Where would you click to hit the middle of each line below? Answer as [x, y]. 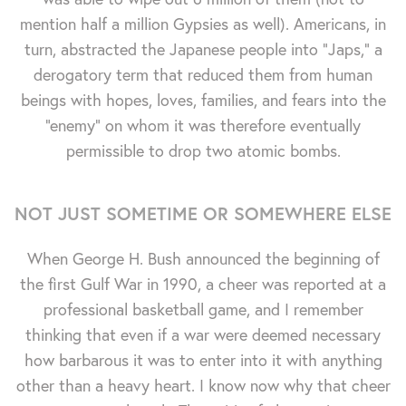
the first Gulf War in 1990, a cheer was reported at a [203, 284]
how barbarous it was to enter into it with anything [203, 360]
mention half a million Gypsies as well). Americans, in [203, 24]
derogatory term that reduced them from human [203, 74]
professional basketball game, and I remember [203, 309]
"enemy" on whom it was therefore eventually [203, 125]
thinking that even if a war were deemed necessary [203, 334]
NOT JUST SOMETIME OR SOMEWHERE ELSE [203, 213]
